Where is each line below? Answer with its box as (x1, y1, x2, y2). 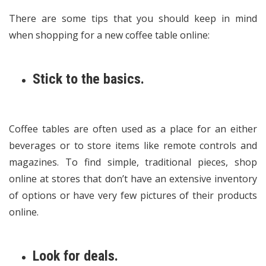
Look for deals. (33, 248, 122, 264)
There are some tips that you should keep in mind (9, 12, 257, 25)
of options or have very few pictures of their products (9, 189, 257, 202)
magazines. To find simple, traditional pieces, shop (9, 156, 257, 169)
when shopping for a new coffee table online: (9, 28, 212, 42)
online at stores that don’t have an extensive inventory (9, 172, 257, 185)
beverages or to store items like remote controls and (9, 139, 257, 152)
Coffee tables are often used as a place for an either (9, 122, 257, 135)
